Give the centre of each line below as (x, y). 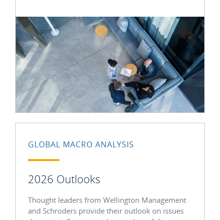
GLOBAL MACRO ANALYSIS (81, 144)
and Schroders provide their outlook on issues (106, 210)
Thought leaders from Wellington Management (107, 200)
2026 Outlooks (64, 179)
